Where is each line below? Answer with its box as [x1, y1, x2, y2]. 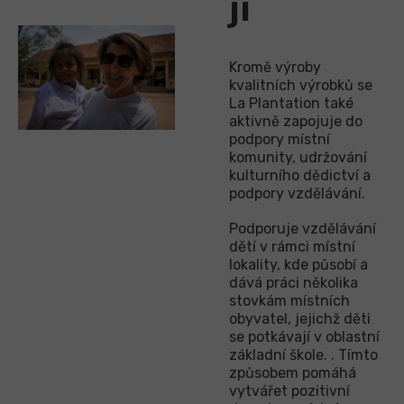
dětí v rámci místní [229, 237, 355, 255]
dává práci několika [229, 273, 358, 291]
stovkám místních [229, 291, 350, 309]
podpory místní [229, 130, 330, 148]
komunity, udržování [229, 148, 367, 166]
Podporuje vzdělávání [229, 219, 376, 237]
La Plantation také [229, 94, 353, 112]
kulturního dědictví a [229, 166, 371, 184]
